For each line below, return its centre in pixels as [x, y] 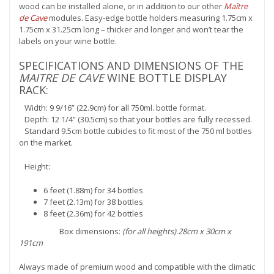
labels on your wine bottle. [68, 41]
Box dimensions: [71, 231]
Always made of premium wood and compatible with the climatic [137, 267]
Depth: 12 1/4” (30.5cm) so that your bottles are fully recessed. [135, 120]
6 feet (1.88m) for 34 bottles [93, 191]
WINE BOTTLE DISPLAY [165, 78]
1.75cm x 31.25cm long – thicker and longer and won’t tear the [131, 30]
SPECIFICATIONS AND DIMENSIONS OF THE [131, 66]
